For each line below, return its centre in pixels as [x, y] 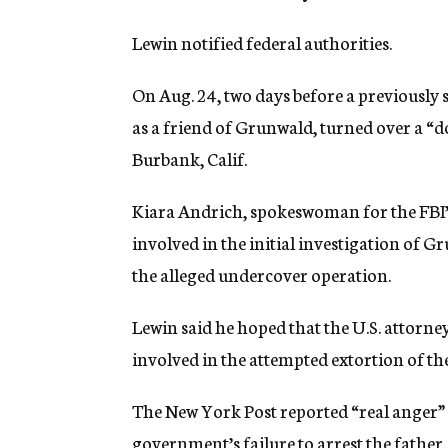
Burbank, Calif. [189, 158]
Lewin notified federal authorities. [262, 42]
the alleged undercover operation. [261, 274]
